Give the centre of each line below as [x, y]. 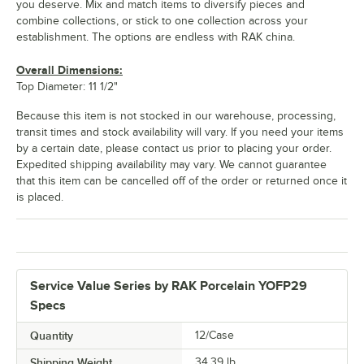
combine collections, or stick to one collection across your [162, 20]
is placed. [40, 197]
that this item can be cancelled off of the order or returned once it [182, 180]
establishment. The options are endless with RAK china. [156, 37]
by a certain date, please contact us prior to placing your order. [174, 148]
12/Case [214, 335]
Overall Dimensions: [69, 69]
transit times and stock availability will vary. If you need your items [180, 132]
